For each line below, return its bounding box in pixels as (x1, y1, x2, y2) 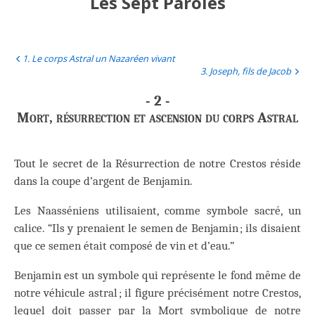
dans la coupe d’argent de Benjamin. (14, 174, 193, 188)
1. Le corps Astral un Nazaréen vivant (22, 51, 176, 65)
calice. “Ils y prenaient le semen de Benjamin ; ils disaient (14, 221, 301, 236)
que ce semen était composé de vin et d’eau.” (14, 239, 234, 253)
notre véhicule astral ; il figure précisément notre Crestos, (14, 285, 301, 300)
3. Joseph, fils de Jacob (200, 64, 291, 77)
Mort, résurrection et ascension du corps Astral (17, 108, 298, 126)
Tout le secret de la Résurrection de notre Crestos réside (14, 157, 301, 171)
